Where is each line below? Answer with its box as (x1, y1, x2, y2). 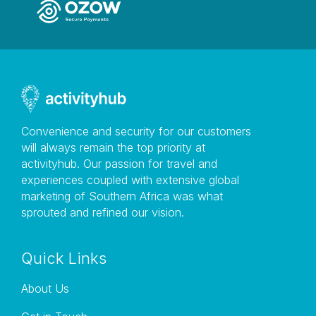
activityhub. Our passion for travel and (21, 156, 217, 171)
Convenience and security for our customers (21, 123, 251, 138)
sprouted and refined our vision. (21, 205, 184, 219)
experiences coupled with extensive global (21, 172, 239, 187)
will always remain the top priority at (21, 140, 205, 154)
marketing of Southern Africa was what (21, 188, 223, 203)
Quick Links (21, 248, 107, 267)
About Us (21, 281, 69, 296)
